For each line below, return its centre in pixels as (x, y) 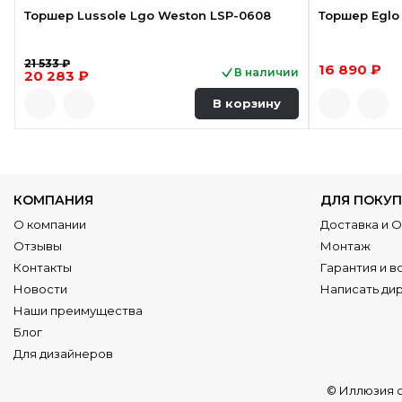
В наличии (267, 72)
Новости (40, 288)
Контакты (43, 267)
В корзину (247, 104)
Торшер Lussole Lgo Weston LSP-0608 (148, 15)
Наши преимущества (78, 310)
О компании (50, 224)
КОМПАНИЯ (53, 200)
